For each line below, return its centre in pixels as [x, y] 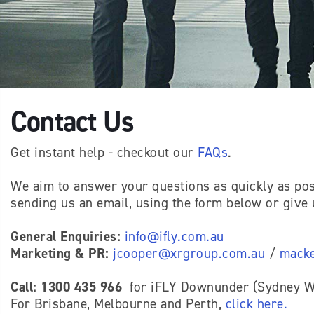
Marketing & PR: [60, 253]
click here [254, 304]
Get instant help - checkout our [104, 152]
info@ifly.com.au [174, 237]
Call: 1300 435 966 [66, 287]
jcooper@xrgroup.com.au [189, 253]
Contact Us [72, 122]
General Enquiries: [66, 237]
